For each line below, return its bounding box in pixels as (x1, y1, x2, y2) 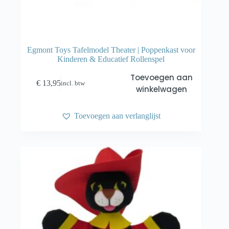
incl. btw (61, 79, 85, 87)
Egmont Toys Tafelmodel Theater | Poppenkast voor (27, 45, 195, 55)
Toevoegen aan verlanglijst (74, 111, 161, 120)
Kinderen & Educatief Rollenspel (57, 55, 165, 64)
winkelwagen (135, 84, 187, 95)
